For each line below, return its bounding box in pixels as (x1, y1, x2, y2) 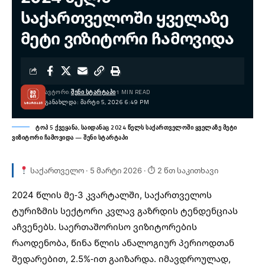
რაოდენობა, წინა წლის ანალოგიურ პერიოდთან (12, 236, 234, 248)
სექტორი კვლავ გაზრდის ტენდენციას (58, 204, 238, 216)
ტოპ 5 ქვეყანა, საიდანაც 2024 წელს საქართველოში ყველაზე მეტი (35, 122, 237, 132)
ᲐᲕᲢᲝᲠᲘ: (44, 87, 71, 96)
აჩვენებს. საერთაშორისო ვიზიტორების (12, 220, 197, 232)
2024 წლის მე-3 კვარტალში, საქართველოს (12, 188, 212, 201)
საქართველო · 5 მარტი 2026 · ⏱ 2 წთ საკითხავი (28, 164, 218, 176)
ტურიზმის (12, 204, 58, 216)
